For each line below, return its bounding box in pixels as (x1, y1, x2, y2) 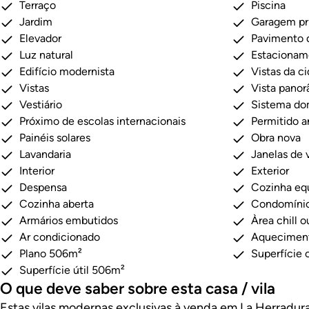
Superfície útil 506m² (19, 263, 125, 277)
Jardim (19, 15, 52, 29)
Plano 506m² (19, 247, 82, 261)
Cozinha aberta (19, 197, 94, 211)
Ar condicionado (19, 230, 100, 244)
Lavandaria (19, 148, 71, 161)
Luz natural (19, 48, 73, 62)
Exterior (251, 164, 289, 178)
